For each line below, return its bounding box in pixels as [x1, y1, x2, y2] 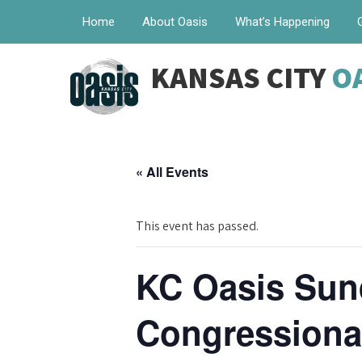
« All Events [136, 162, 208, 181]
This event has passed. [136, 217, 259, 234]
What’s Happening [235, 15, 330, 29]
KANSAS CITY [150, 57, 331, 97]
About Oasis [142, 15, 208, 29]
